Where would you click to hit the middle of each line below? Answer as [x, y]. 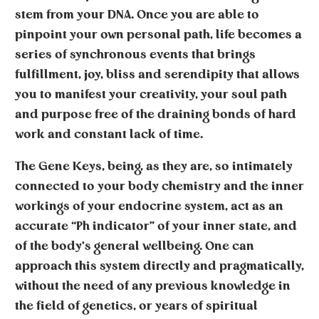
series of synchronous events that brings [135, 55]
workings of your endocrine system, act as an [149, 206]
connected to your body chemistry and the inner [159, 187]
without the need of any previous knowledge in [153, 286]
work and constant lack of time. [109, 135]
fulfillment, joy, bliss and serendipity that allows [157, 75]
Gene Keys [70, 167]
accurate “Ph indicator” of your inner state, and [156, 226]
